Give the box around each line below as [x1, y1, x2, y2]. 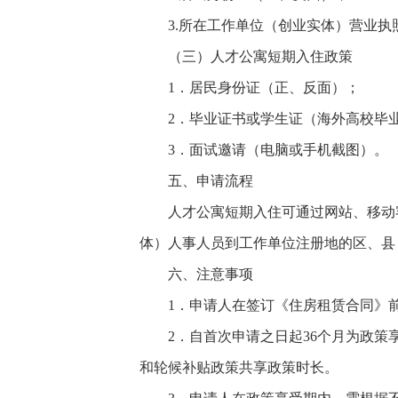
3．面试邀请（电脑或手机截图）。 [168, 142, 388, 157]
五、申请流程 [168, 173, 253, 188]
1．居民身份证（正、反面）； [168, 80, 360, 95]
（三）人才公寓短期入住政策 [168, 49, 353, 64]
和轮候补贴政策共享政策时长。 [139, 360, 338, 375]
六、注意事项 [168, 267, 253, 282]
